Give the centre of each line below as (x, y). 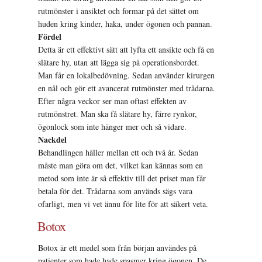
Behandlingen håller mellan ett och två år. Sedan (118, 152)
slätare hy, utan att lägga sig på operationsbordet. (119, 62)
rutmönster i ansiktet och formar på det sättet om (119, 11)
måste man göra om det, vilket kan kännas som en (121, 165)
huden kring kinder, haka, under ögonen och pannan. (125, 23)
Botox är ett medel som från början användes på (118, 248)
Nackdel (53, 139)
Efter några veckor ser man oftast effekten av (113, 101)
